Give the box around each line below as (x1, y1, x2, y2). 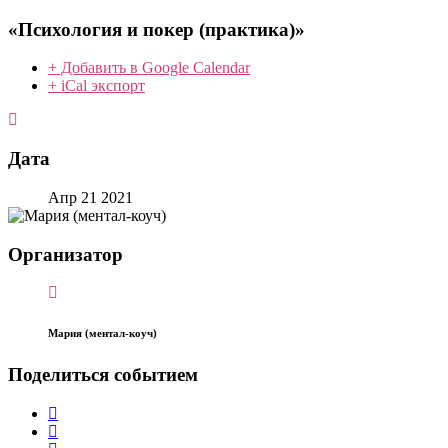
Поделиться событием (8, 364, 198, 386)
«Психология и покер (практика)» (8, 18, 305, 40)
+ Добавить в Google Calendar (48, 59, 250, 77)
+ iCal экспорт (48, 77, 145, 95)
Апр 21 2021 (48, 188, 133, 206)
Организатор (8, 243, 123, 265)
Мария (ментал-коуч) (48, 327, 157, 340)
